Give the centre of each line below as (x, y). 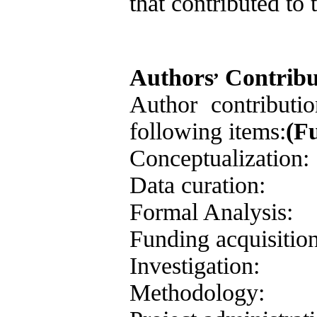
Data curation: (197, 185)
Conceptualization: (219, 158)
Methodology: (197, 292)
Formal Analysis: (211, 212)
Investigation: (195, 265)
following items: (208, 131)
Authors (172, 77)
